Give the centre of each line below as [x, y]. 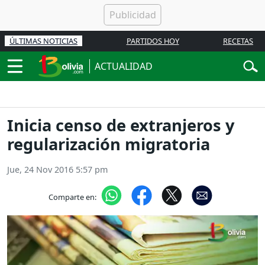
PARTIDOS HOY [153, 41]
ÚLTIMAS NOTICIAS [43, 41]
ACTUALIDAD [124, 66]
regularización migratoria [109, 144]
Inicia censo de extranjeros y [121, 125]
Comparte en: [72, 197]
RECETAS [238, 41]
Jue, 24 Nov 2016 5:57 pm [57, 170]
